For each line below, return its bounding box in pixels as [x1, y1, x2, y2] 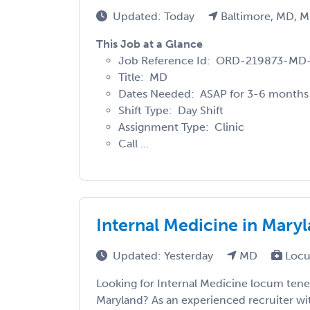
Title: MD [118, 71, 167, 84]
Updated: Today [113, 10, 197, 24]
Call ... [118, 137, 149, 151]
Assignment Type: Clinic [118, 120, 244, 134]
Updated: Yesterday [113, 249, 216, 263]
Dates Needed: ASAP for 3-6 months [118, 87, 309, 101]
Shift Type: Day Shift [118, 104, 224, 118]
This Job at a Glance [96, 37, 203, 51]
